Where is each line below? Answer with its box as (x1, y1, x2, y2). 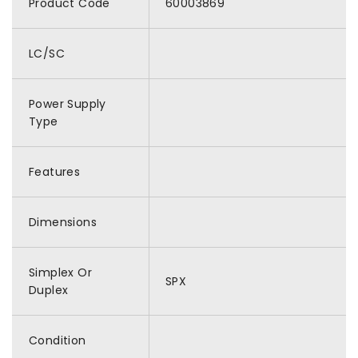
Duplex (29, 282, 69, 298)
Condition (29, 332, 86, 348)
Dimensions (29, 214, 97, 230)
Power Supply (29, 96, 106, 112)
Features (29, 164, 81, 180)
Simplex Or (29, 265, 93, 280)
